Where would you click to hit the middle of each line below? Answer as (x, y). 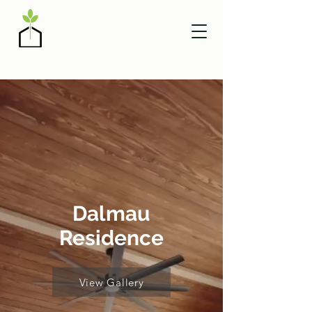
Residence (111, 238)
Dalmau (111, 213)
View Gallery (111, 282)
